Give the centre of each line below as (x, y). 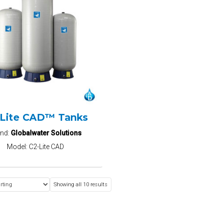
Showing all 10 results (80, 184)
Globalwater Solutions (46, 133)
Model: (18, 146)
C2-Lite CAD (47, 146)
